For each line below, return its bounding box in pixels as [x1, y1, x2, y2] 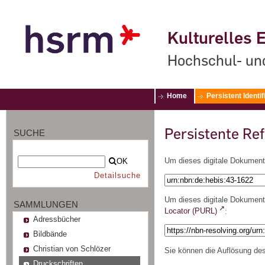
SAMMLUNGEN [14, 199, 78, 209]
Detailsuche [93, 171, 141, 180]
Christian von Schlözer [33, 244, 111, 253]
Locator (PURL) [164, 206, 217, 216]
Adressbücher [33, 214, 80, 224]
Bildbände [33, 229, 67, 238]
